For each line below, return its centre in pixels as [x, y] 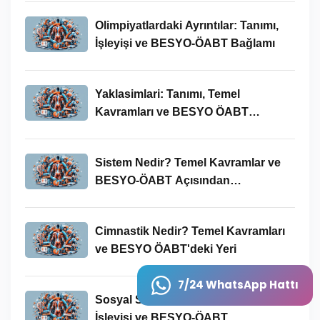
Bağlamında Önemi [146, 129]
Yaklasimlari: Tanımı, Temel [167, 94]
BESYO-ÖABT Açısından [162, 180]
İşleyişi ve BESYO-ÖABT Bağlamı [185, 43]
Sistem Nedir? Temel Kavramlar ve [187, 162]
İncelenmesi [127, 198]
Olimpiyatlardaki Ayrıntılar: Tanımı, [186, 25]
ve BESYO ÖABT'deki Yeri [165, 249]
